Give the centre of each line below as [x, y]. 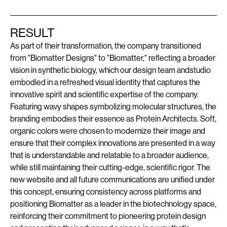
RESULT [32, 33]
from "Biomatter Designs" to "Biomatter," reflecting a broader [113, 58]
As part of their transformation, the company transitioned [106, 46]
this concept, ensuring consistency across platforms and [106, 192]
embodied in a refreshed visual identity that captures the [105, 83]
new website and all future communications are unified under [112, 180]
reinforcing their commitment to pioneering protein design [108, 216]
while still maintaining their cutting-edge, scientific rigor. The [110, 168]
